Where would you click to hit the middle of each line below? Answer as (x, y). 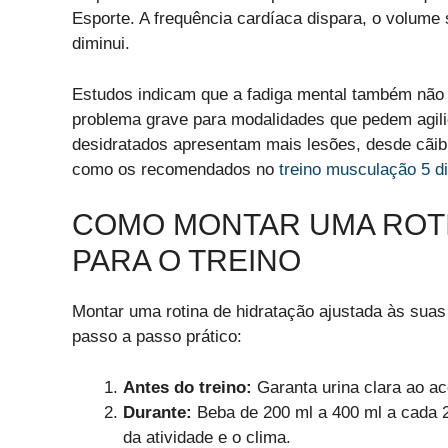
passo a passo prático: (157, 337)
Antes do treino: (187, 387)
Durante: (157, 412)
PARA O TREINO (186, 261)
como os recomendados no (175, 169)
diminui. (101, 44)
